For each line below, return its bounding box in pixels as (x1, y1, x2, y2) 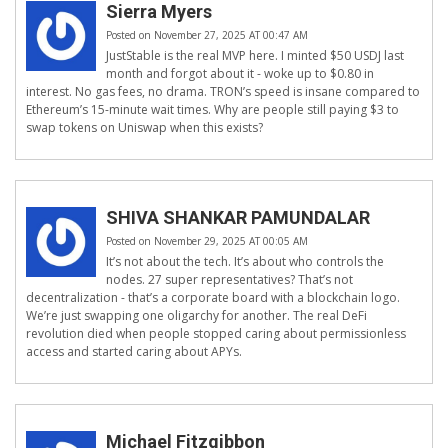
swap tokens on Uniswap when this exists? (26, 119, 263, 137)
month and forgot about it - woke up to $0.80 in (106, 65, 374, 83)
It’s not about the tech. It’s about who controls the (106, 253, 384, 271)
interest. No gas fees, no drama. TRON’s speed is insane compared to (26, 83, 420, 101)
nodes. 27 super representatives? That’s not (106, 271, 353, 289)
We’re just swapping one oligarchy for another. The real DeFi (26, 307, 367, 325)
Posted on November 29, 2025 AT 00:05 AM (106, 234, 308, 249)
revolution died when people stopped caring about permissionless (26, 325, 406, 343)
